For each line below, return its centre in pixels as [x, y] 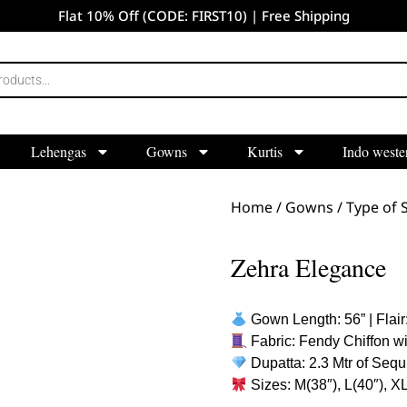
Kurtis [264, 151]
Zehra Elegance [308, 267]
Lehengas [58, 151]
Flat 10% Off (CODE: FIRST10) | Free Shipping [203, 15]
